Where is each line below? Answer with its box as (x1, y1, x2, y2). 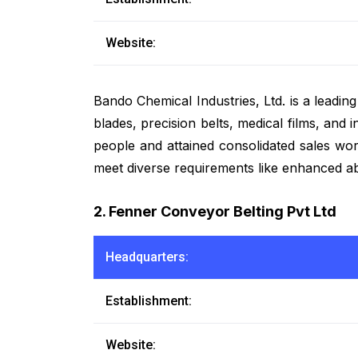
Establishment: (105, 292, 192, 308)
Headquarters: (105, 249, 189, 265)
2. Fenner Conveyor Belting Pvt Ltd (93, 202, 336, 220)
